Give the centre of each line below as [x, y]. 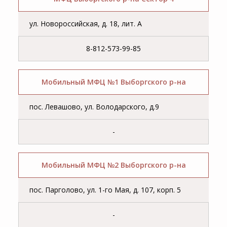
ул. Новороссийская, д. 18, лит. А [86, 24]
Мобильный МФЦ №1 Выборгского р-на [113, 82]
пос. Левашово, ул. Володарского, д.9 [94, 107]
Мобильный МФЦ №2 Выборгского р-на [113, 165]
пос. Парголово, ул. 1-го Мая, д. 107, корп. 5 [105, 190]
